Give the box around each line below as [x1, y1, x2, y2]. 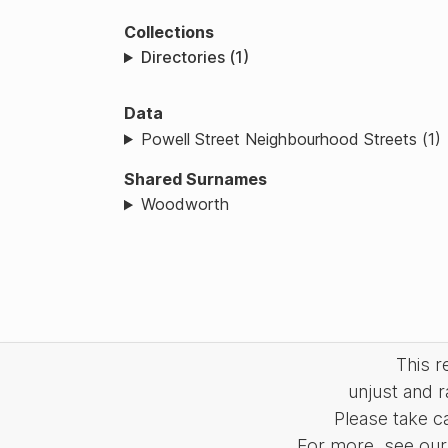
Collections [124, 21, 214, 42]
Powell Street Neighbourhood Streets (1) [140, 128, 441, 149]
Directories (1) [140, 47, 249, 68]
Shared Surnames [124, 168, 267, 189]
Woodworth [140, 194, 229, 215]
